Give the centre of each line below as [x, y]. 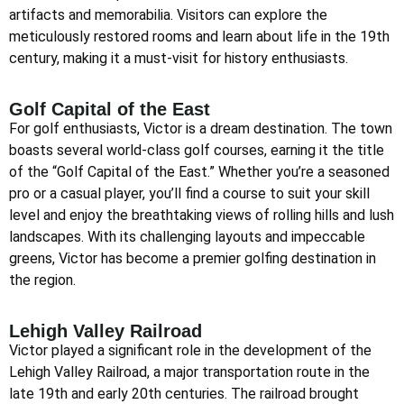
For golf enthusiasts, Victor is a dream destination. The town [201, 129]
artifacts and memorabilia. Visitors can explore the [168, 14]
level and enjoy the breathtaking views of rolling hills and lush [202, 216]
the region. [42, 280]
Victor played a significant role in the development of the [190, 351]
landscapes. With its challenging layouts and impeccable [187, 237]
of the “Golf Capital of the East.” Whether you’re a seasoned [199, 172]
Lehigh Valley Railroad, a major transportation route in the [189, 372]
